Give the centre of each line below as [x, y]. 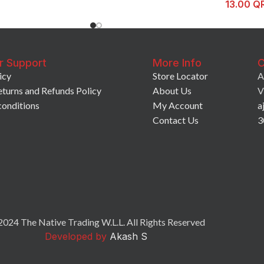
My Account [177, 105]
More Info [177, 62]
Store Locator [180, 75]
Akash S [127, 236]
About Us [172, 90]
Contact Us [175, 120]
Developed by [76, 236]
